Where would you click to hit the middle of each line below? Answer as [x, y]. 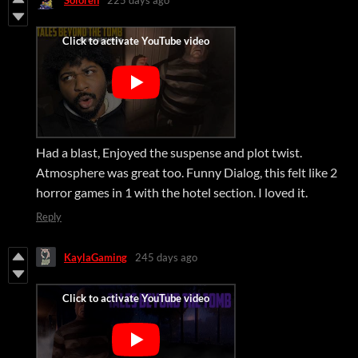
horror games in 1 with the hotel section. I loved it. [172, 193]
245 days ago [166, 257]
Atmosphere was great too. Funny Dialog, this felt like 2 [187, 173]
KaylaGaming [95, 257]
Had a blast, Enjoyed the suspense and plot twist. [169, 153]
